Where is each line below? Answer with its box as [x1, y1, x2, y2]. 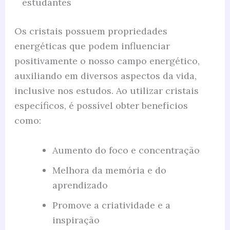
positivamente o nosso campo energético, [14, 55, 200, 67]
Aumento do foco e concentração [52, 144, 200, 157]
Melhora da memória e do [52, 164, 166, 177]
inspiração [52, 214, 100, 226]
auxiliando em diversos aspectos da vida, [14, 70, 197, 82]
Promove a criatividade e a [52, 199, 170, 212]
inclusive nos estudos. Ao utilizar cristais [14, 85, 199, 97]
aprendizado [52, 179, 108, 191]
